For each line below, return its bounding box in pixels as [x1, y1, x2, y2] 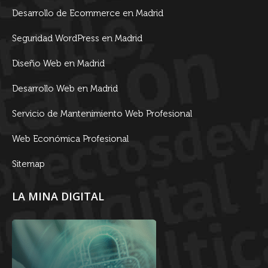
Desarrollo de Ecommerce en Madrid [12, 8, 163, 19]
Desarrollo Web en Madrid [12, 83, 118, 94]
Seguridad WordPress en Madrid [12, 33, 142, 44]
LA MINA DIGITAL [12, 189, 104, 203]
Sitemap [12, 159, 45, 169]
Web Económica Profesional [12, 133, 129, 144]
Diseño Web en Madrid [12, 58, 105, 69]
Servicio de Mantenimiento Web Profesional [12, 108, 192, 119]
